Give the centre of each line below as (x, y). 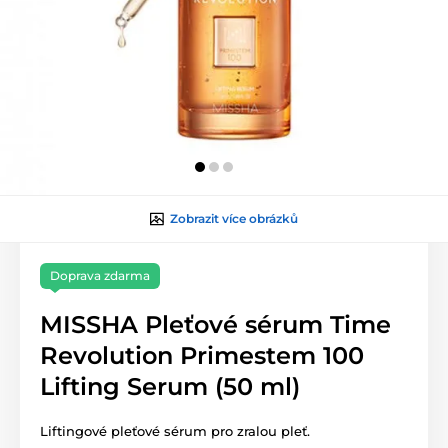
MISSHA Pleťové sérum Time (215, 325)
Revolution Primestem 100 (202, 356)
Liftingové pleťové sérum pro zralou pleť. (175, 431)
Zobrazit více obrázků (234, 219)
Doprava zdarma (100, 276)
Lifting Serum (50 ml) (170, 387)
